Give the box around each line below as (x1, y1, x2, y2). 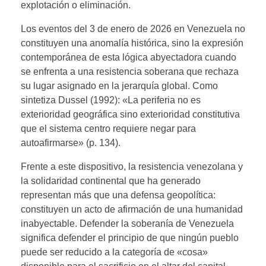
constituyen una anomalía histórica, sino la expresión (21, 37, 243, 48)
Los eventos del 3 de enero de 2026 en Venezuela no (21, 23, 245, 34)
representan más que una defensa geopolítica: (21, 189, 216, 200)
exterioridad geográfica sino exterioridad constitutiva (21, 109, 240, 119)
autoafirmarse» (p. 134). (21, 137, 121, 148)
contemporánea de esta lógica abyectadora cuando (21, 52, 236, 62)
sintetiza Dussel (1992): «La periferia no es (21, 94, 201, 105)
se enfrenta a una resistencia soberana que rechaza (21, 66, 239, 77)
